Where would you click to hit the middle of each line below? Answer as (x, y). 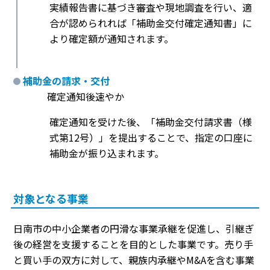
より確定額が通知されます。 (111, 39)
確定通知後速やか (86, 97)
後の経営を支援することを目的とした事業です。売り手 (133, 244)
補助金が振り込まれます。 (107, 153)
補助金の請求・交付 (66, 81)
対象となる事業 (51, 199)
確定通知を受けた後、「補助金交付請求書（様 (151, 122)
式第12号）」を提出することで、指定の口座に (151, 138)
